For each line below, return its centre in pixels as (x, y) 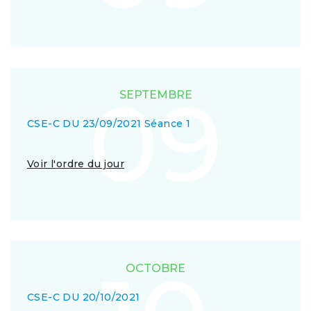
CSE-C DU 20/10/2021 (84, 297)
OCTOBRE (155, 268)
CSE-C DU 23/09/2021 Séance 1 (109, 124)
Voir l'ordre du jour (76, 164)
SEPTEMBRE (155, 95)
